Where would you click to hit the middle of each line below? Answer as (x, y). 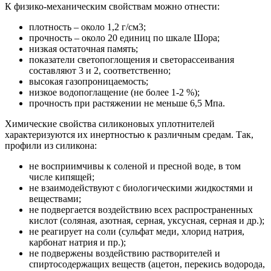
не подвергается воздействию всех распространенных (141, 209)
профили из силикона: (51, 145)
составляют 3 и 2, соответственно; (100, 70)
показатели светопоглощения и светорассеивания (132, 59)
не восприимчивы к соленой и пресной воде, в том (135, 166)
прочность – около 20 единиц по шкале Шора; (124, 38)
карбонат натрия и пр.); (77, 242)
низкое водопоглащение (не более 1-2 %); (114, 92)
